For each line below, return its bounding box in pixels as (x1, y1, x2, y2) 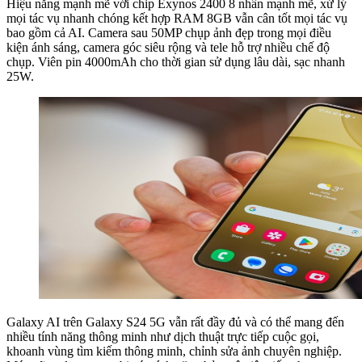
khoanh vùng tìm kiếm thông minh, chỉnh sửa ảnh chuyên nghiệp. (6, 343, 342, 358)
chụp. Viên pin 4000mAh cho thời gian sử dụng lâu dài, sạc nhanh (6, 54, 345, 69)
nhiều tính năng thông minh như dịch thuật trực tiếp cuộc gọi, (6, 329, 319, 343)
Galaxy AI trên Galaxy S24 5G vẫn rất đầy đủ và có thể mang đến (6, 314, 344, 329)
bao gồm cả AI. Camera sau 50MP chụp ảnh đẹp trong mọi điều (6, 25, 331, 40)
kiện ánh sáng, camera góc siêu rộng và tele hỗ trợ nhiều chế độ (6, 40, 330, 54)
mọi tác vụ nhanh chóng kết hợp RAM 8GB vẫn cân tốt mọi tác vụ (6, 11, 347, 25)
